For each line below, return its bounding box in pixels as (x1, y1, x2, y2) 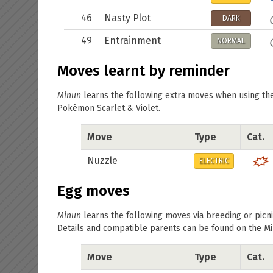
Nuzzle (87, 155, 118, 166)
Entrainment (104, 35, 161, 46)
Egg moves (57, 182, 130, 199)
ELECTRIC (199, 157, 229, 165)
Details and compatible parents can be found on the (57, 223, 264, 233)
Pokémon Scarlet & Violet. (57, 103, 160, 113)
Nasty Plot (104, 12, 151, 24)
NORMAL (217, 37, 245, 45)
